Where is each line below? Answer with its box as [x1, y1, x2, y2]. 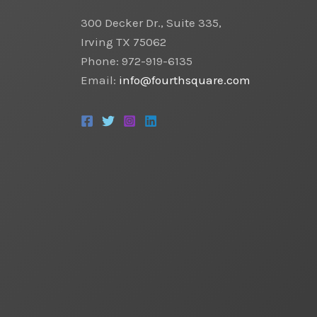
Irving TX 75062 [80, 34, 166, 49]
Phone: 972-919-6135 [80, 53, 192, 68]
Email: [80, 72, 119, 87]
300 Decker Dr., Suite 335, [80, 15, 221, 30]
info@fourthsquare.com [118, 72, 250, 87]
